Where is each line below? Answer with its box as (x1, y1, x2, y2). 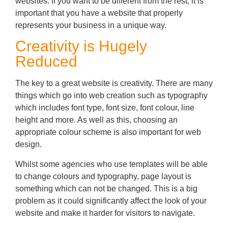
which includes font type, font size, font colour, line (15, 103, 194, 112)
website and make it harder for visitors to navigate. (15, 208, 195, 217)
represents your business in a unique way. (15, 20, 166, 30)
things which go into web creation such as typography (15, 91, 208, 100)
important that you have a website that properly (15, 8, 183, 17)
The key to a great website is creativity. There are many (15, 79, 213, 88)
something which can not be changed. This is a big (15, 184, 197, 193)
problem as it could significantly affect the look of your (15, 196, 207, 205)
